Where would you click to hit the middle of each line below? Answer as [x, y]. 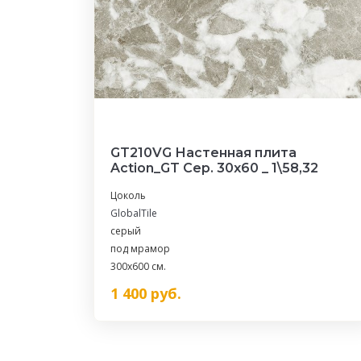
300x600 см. [138, 266]
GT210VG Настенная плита [203, 153]
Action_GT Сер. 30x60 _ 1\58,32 [214, 168]
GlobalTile [134, 213]
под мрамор [140, 249]
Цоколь [128, 195]
